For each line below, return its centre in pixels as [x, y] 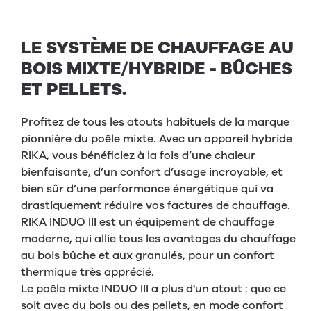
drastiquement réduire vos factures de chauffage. [155, 206]
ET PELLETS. [74, 90]
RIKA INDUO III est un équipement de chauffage [148, 222]
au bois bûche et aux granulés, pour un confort [148, 256]
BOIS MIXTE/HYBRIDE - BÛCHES [157, 69]
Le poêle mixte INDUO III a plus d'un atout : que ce [153, 289]
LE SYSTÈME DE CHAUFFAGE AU [157, 48]
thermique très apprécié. [87, 272]
